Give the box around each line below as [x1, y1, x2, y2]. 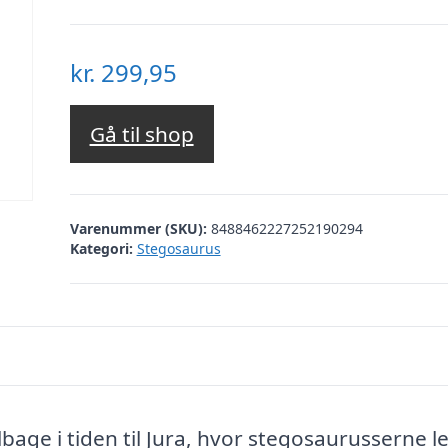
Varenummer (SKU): [69, 218, 211, 238]
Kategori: [69, 238, 133, 258]
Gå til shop [89, 120, 194, 149]
